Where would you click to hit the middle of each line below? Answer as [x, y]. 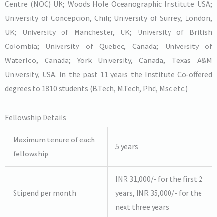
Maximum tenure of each [54, 139]
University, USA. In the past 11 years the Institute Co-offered [108, 74]
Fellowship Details [36, 117]
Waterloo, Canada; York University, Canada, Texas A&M [108, 60]
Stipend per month [45, 193]
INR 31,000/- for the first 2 [159, 178]
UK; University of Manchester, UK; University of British [108, 32]
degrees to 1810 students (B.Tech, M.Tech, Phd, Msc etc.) [96, 88]
